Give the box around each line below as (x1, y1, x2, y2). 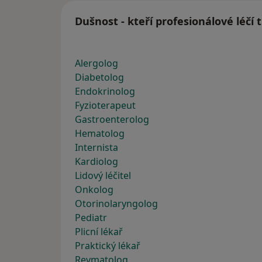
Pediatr (75, 211, 107, 225)
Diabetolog (75, 71, 124, 84)
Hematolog (75, 127, 125, 140)
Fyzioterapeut (75, 99, 136, 112)
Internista (75, 141, 118, 154)
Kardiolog (75, 155, 118, 168)
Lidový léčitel (75, 169, 131, 182)
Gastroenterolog (75, 113, 149, 126)
